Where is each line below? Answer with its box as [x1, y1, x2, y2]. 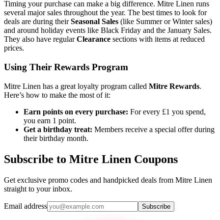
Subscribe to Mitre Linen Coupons [4, 152, 178, 165]
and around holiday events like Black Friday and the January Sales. [4, 26, 212, 35]
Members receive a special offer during [92, 125, 215, 134]
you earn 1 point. [24, 116, 76, 125]
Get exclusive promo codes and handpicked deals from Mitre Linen [4, 175, 212, 184]
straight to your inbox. [4, 184, 72, 193]
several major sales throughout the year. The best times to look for [4, 8, 207, 17]
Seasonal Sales [71, 17, 118, 26]
